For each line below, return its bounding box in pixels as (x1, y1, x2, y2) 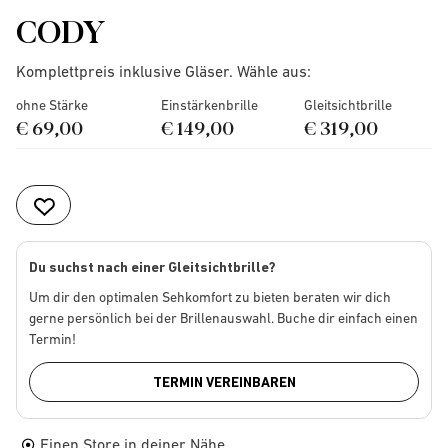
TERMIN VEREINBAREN (152, 374, 296, 390)
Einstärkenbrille (160, 97, 258, 113)
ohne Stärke (16, 97, 88, 113)
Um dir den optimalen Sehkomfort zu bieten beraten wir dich (29, 289, 391, 305)
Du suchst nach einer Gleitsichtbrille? (29, 259, 276, 275)
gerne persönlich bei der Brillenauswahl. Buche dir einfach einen (29, 310, 418, 326)
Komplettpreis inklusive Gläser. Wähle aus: (16, 62, 311, 80)
